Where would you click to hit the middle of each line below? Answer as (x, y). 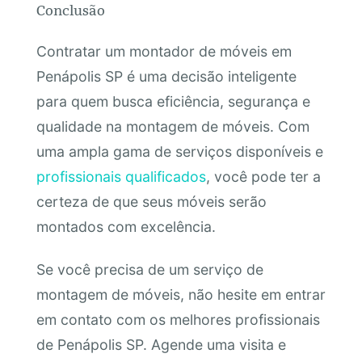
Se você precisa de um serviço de (149, 270)
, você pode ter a (263, 176)
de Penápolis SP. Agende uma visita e (161, 345)
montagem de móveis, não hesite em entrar (181, 295)
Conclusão (70, 11)
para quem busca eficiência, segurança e (173, 101)
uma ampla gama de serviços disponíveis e (179, 151)
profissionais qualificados (121, 176)
